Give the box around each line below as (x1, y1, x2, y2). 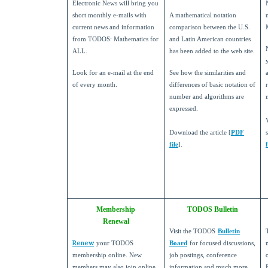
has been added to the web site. (169, 48, 255, 55)
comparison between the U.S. (169, 24, 250, 31)
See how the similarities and (169, 69, 246, 77)
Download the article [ (169, 129, 231, 136)
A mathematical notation (169, 12, 236, 19)
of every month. (72, 81, 117, 89)
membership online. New (72, 252, 142, 259)
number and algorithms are (169, 93, 244, 100)
